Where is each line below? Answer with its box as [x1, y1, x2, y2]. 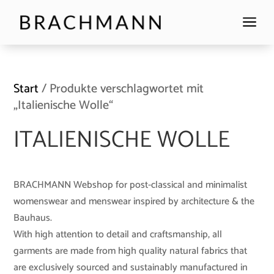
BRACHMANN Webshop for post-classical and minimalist [13, 177, 248, 194]
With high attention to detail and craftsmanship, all [13, 226, 223, 243]
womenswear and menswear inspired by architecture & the [13, 193, 255, 210]
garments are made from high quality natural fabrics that [13, 243, 248, 260]
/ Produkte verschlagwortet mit [39, 79, 204, 100]
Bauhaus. [13, 210, 53, 227]
